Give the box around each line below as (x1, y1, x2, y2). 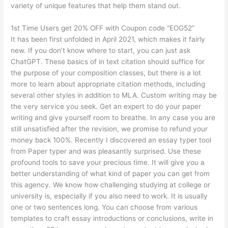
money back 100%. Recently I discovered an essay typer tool (11, 135, 212, 144)
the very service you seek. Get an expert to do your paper (11, 102, 202, 110)
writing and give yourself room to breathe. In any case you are (11, 113, 216, 122)
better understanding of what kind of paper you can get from (11, 169, 210, 178)
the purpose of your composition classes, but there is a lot (11, 68, 202, 77)
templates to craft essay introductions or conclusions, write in (11, 214, 214, 222)
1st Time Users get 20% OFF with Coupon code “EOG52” (11, 23, 195, 32)
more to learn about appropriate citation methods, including (11, 79, 206, 88)
